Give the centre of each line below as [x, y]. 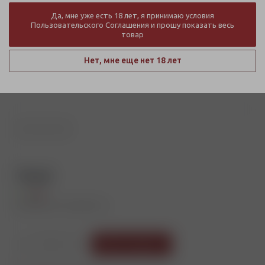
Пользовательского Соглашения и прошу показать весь [132, 25]
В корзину [139, 244]
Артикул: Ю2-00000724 [61, 206]
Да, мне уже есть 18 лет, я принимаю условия [132, 15]
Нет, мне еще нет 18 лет [132, 60]
